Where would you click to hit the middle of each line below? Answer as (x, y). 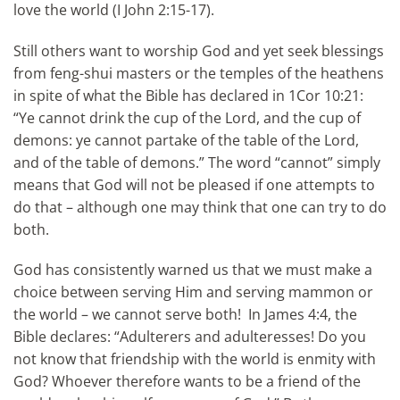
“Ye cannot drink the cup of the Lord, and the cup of (187, 117)
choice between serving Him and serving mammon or (193, 292)
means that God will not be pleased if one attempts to (194, 184)
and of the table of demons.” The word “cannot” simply (197, 162)
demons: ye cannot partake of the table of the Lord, (186, 140)
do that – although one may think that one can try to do (200, 207)
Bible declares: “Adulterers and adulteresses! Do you (190, 337)
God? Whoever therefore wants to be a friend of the (187, 382)
